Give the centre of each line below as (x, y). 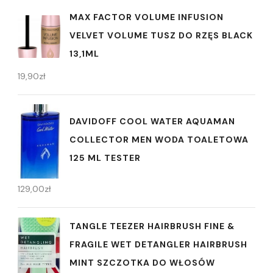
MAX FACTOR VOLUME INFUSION (147, 17)
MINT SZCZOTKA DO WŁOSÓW (142, 262)
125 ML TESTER (105, 158)
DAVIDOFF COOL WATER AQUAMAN (152, 122)
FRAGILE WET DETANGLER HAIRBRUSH (158, 244)
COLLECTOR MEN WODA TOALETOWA (159, 140)
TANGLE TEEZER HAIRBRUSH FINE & (152, 226)
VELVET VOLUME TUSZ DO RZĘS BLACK (161, 35)
